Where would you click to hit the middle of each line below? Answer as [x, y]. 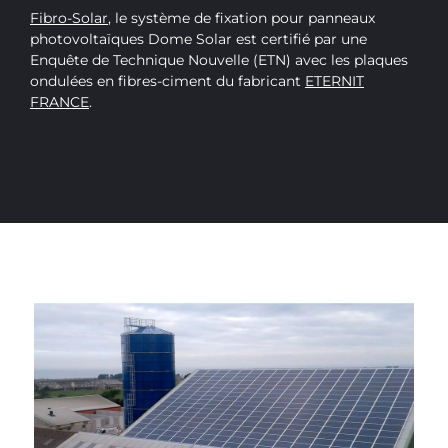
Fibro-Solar [69, 17]
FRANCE [59, 101]
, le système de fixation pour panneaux [241, 17]
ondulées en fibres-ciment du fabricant [167, 80]
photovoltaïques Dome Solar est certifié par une [198, 38]
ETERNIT [334, 80]
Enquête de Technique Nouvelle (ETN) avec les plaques [219, 59]
